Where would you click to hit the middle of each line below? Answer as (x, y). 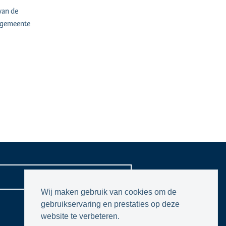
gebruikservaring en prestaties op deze (110, 204)
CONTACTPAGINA (64, 177)
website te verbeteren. (80, 216)
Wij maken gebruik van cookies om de (109, 192)
